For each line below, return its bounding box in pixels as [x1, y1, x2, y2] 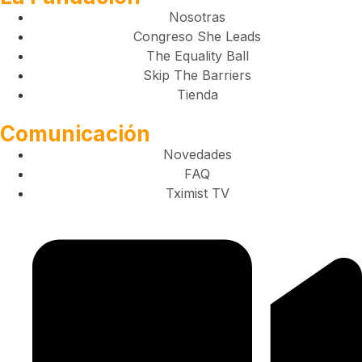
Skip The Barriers [143, 66, 251, 83]
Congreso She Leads [133, 27, 261, 44]
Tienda [176, 86, 218, 103]
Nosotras [169, 8, 225, 25]
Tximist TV [165, 184, 229, 201]
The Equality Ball [145, 47, 249, 64]
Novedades [162, 145, 232, 162]
